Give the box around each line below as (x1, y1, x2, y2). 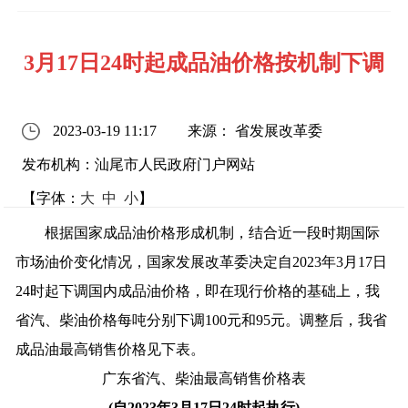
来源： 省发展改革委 (188, 122, 323, 138)
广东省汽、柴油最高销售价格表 (102, 371, 306, 387)
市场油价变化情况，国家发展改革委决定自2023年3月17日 (15, 254, 388, 270)
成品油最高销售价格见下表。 (15, 342, 206, 358)
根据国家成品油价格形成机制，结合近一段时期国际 (15, 225, 381, 241)
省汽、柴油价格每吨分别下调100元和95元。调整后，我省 (15, 312, 388, 329)
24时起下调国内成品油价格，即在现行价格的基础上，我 (15, 283, 381, 300)
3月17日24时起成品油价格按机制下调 (24, 50, 384, 75)
